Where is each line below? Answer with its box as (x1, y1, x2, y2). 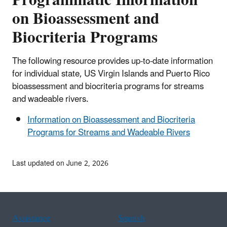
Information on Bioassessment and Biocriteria (27, 110, 195, 129)
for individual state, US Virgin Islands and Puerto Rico (12, 64, 210, 83)
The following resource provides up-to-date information (12, 52, 213, 70)
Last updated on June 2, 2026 (12, 156, 108, 171)
